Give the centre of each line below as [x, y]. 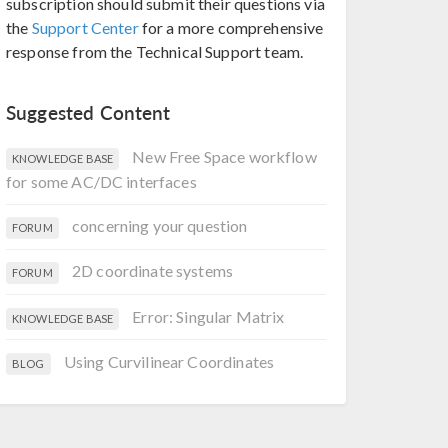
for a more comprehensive [231, 27]
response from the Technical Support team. [155, 51]
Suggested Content [88, 113]
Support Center [85, 27]
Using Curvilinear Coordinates [169, 361]
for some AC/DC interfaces [101, 181]
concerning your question [159, 226]
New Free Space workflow [224, 156]
